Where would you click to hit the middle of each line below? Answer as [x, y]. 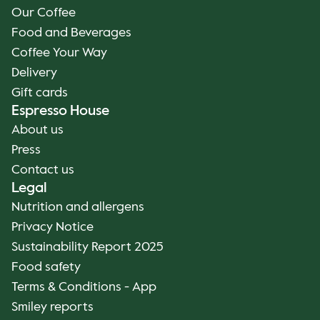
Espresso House [60, 111]
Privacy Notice [52, 227]
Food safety [46, 267]
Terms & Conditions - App [84, 287]
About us [37, 130]
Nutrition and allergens [78, 207]
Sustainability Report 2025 [87, 247]
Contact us [43, 170]
